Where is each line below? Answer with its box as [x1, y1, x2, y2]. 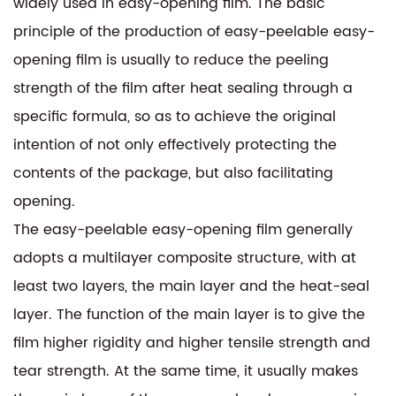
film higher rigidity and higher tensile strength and [13, 331, 370, 354]
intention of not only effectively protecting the [13, 133, 337, 156]
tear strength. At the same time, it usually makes [13, 359, 358, 383]
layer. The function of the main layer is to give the [13, 302, 365, 326]
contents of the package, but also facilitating [13, 161, 333, 185]
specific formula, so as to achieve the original [13, 104, 336, 128]
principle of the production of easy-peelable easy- [13, 19, 375, 43]
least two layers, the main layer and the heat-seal [13, 274, 369, 298]
